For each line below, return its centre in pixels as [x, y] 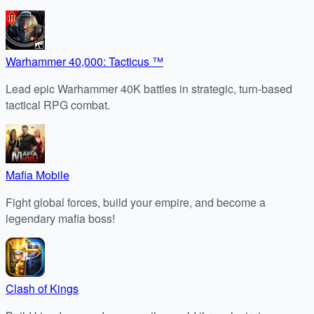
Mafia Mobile [37, 175]
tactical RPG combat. [58, 105]
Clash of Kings [42, 289]
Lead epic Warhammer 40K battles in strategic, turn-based [149, 89]
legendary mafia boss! [60, 219]
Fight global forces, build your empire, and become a [136, 203]
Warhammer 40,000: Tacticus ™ [84, 62]
